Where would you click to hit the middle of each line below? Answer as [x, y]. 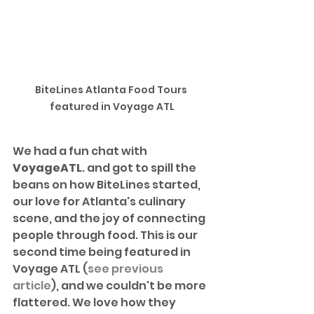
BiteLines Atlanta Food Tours [112, 89]
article [32, 285]
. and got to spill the [140, 168]
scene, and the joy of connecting [110, 218]
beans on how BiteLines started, [108, 184]
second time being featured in [103, 252]
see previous [127, 268]
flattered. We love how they [95, 302]
